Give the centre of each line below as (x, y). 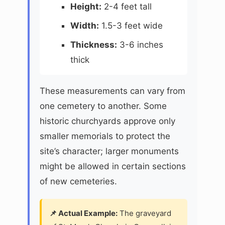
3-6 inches (140, 44)
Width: (84, 25)
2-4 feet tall (126, 6)
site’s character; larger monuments (109, 151)
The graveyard (144, 213)
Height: (86, 6)
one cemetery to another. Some (103, 106)
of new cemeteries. (78, 181)
